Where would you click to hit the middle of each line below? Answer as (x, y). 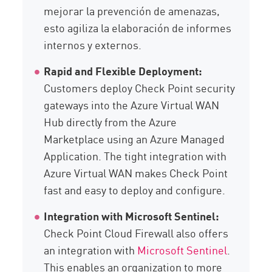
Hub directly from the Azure (110, 122)
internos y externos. (93, 45)
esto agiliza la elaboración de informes (138, 28)
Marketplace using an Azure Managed (134, 139)
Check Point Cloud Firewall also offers (136, 233)
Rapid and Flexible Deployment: (123, 71)
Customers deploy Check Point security (140, 88)
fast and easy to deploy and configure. (135, 190)
